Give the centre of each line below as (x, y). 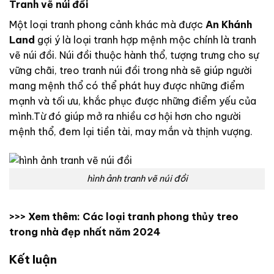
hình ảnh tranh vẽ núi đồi (137, 178)
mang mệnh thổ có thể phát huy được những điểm (127, 85)
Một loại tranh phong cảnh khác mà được (107, 24)
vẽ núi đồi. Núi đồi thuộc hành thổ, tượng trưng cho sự (134, 55)
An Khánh (229, 24)
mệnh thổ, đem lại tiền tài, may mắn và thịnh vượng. (131, 131)
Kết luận (33, 260)
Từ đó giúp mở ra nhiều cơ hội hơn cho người (137, 116)
